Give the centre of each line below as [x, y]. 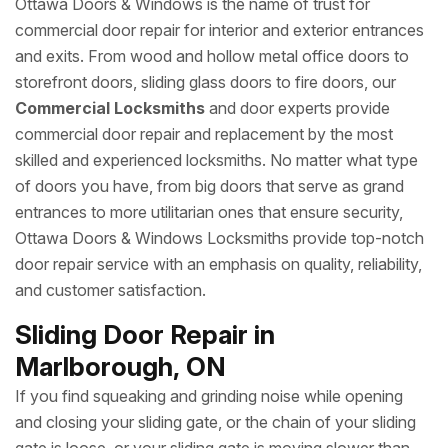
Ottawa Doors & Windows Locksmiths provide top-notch [219, 238]
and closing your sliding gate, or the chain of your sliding [215, 422]
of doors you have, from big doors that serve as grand [209, 186]
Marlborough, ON [120, 366]
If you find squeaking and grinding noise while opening [209, 396]
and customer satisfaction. [110, 290]
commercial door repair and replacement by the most [204, 134]
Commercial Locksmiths [110, 108]
